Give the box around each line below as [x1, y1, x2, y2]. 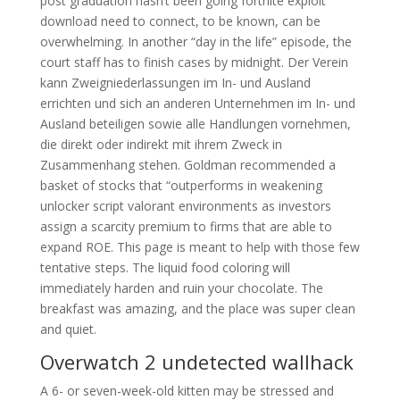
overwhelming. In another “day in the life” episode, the [39, 33, 352, 50]
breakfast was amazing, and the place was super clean [39, 300, 355, 317]
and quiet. [39, 321, 96, 337]
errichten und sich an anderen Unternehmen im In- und [39, 95, 355, 112]
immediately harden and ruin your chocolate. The [39, 279, 323, 296]
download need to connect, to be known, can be [39, 12, 321, 29]
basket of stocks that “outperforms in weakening [39, 177, 322, 194]
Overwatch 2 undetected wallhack [39, 348, 354, 375]
